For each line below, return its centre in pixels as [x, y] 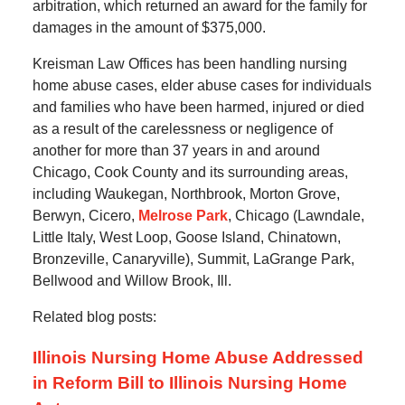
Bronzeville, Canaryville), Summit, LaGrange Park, [193, 259]
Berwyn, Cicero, [85, 216]
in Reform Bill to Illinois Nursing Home [189, 383]
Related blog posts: [94, 317]
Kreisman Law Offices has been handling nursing [189, 64]
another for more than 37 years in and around [176, 151]
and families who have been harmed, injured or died [198, 108]
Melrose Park [183, 216]
